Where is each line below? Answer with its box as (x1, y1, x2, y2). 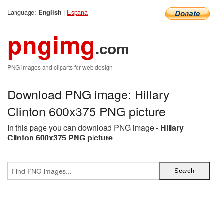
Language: (7, 7, 38, 16)
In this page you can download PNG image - (7, 122, 160, 133)
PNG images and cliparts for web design (7, 63, 113, 71)
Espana (67, 7, 88, 16)
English (38, 8, 62, 16)
